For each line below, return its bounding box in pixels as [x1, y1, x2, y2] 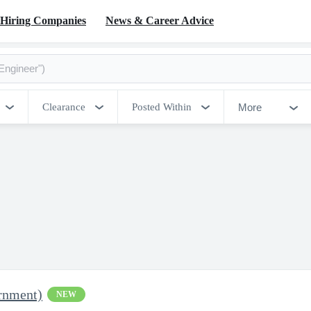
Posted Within [132, 101, 192, 112]
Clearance [42, 101, 85, 112]
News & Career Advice [106, 14, 214, 26]
